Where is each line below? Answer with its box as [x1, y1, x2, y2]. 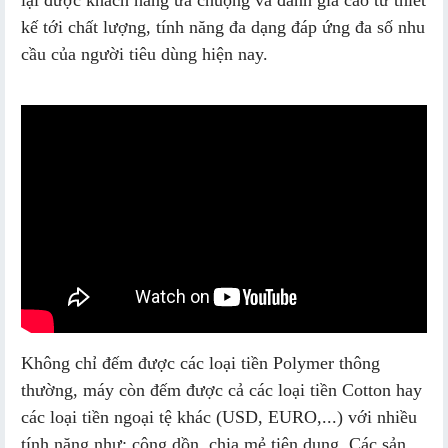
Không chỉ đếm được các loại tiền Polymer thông [21, 352, 380, 373]
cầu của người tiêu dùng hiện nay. [21, 44, 268, 65]
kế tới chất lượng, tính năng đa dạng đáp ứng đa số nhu [21, 17, 425, 38]
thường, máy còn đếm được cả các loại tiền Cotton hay [21, 379, 422, 400]
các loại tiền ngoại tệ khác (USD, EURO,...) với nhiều [21, 406, 417, 427]
